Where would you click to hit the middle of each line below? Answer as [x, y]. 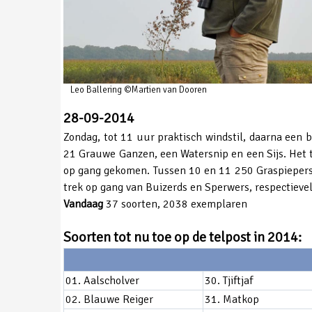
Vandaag [83, 204]
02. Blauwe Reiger [109, 300]
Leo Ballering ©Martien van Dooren [139, 90]
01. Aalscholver [102, 281]
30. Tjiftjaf [228, 281]
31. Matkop [232, 300]
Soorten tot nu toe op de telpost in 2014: [182, 237]
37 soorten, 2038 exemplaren [175, 204]
